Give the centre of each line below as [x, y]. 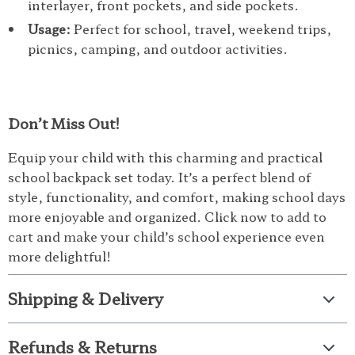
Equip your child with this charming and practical [165, 157]
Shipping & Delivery [86, 298]
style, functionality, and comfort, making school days [177, 197]
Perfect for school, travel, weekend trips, [201, 29]
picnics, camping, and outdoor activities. [158, 48]
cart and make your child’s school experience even [166, 236]
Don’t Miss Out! [64, 123]
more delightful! [59, 256]
